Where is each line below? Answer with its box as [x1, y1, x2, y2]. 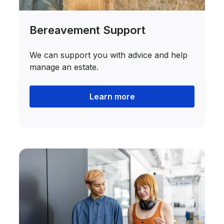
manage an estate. [29, 62, 99, 72]
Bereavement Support [29, 23, 146, 36]
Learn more [89, 91, 135, 101]
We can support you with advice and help [29, 50, 188, 60]
